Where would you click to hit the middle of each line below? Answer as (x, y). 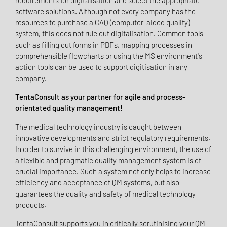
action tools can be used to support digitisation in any (101, 67)
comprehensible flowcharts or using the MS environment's (109, 56)
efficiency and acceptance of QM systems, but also (97, 183)
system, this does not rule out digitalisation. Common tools (109, 34)
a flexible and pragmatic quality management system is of (108, 160)
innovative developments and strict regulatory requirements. (113, 138)
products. (31, 205)
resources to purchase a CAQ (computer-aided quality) (103, 23)
